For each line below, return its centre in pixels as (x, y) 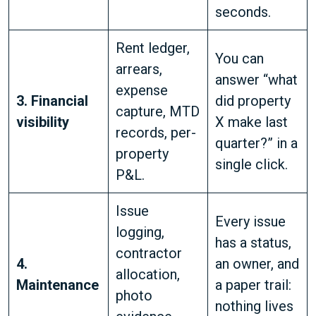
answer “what (256, 80)
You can (239, 59)
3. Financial (52, 101)
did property (253, 101)
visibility (43, 122)
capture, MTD (158, 111)
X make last (251, 122)
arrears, (139, 69)
